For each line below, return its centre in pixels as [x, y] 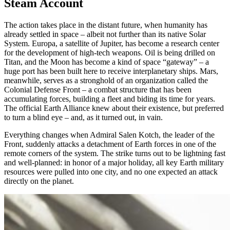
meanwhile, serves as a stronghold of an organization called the [106, 81]
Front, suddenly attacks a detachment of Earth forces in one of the [110, 144]
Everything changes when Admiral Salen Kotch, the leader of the [109, 135]
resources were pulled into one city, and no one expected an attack [111, 172]
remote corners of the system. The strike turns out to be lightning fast [115, 154]
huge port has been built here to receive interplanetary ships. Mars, [111, 71]
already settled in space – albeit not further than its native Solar [105, 34]
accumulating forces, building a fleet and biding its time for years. [110, 99]
